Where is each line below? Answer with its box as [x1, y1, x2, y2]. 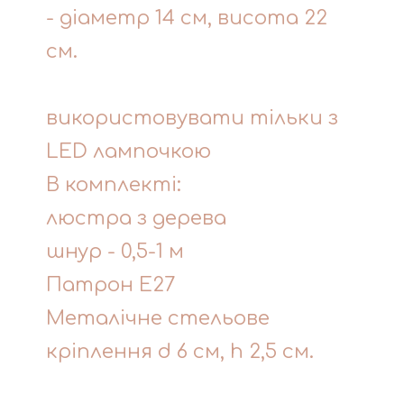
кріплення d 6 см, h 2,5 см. [46, 340, 314, 363]
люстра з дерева [46, 207, 226, 229]
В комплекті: [46, 173, 181, 196]
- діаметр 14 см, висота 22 [46, 6, 327, 29]
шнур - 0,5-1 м [46, 240, 184, 262]
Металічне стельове [46, 307, 270, 329]
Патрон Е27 [46, 273, 176, 296]
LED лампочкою [46, 140, 211, 162]
